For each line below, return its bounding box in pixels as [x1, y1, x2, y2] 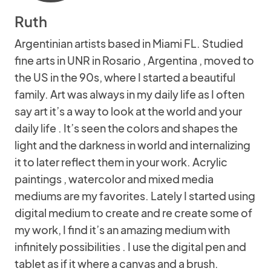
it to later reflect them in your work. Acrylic [15, 155, 227, 169]
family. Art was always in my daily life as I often [15, 87, 244, 101]
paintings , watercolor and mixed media [15, 172, 214, 186]
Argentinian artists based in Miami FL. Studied [15, 36, 243, 50]
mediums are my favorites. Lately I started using [15, 189, 255, 203]
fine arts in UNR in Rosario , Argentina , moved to [15, 53, 254, 67]
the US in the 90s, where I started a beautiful [15, 70, 235, 84]
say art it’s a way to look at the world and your [15, 104, 242, 118]
